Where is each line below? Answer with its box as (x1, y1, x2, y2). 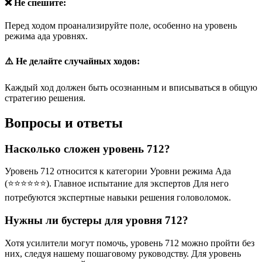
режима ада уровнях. (5, 31, 88, 42)
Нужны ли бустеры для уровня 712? (5, 214, 188, 227)
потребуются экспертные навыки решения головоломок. (5, 192, 231, 203)
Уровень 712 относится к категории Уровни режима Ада (5, 166, 231, 177)
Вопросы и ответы (5, 115, 123, 130)
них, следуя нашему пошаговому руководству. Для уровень (5, 248, 241, 258)
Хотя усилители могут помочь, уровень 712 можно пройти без (5, 237, 254, 248)
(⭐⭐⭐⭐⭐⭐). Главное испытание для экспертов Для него (5, 178, 229, 189)
